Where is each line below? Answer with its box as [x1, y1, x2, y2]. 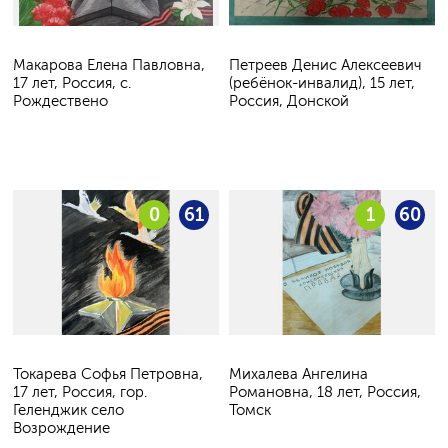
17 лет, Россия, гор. [13, 383, 147, 402]
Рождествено [13, 91, 108, 110]
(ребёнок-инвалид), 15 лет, [229, 73, 415, 92]
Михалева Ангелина [229, 365, 368, 384]
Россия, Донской [229, 91, 349, 110]
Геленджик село [13, 401, 124, 420]
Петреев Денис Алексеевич [229, 55, 422, 74]
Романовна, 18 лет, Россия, [229, 383, 421, 402]
